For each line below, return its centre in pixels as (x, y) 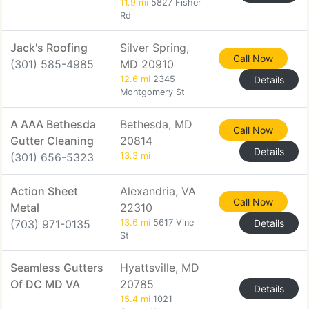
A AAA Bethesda (53, 124)
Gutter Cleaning (52, 141)
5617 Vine (172, 222)
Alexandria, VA (158, 191)
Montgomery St (152, 92)
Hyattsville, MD (160, 268)
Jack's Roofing (49, 48)
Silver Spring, (154, 48)
